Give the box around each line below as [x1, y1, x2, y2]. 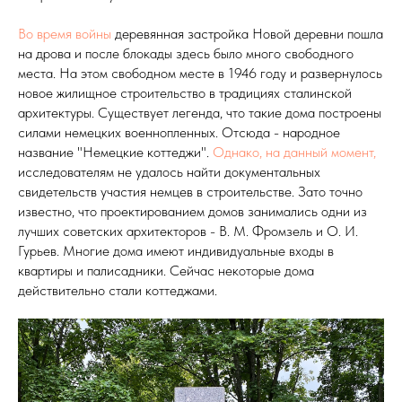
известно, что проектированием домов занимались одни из [18, 203, 367, 221]
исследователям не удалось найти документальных [18, 163, 320, 181]
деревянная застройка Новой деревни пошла [111, 25, 383, 43]
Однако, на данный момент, [213, 144, 376, 162]
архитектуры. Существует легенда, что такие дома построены [18, 104, 381, 122]
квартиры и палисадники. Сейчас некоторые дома [18, 262, 314, 280]
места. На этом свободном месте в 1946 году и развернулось [18, 65, 382, 83]
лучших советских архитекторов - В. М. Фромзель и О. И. [18, 223, 358, 240]
